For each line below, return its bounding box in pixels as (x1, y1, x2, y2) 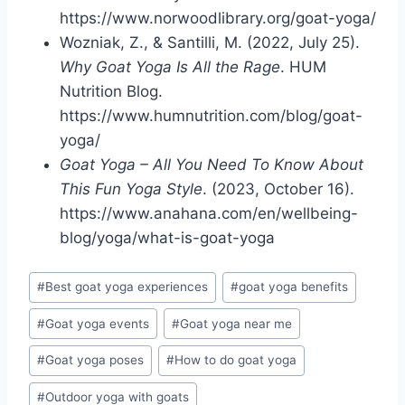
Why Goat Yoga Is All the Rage (60, 57, 280, 76)
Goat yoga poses (45, 353, 145, 368)
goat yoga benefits (239, 279, 349, 295)
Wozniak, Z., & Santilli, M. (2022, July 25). (60, 33, 360, 52)
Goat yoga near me (180, 316, 293, 331)
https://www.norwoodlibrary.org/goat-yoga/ (60, 8, 376, 27)
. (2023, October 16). (202, 179, 354, 198)
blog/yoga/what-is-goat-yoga (60, 228, 275, 247)
